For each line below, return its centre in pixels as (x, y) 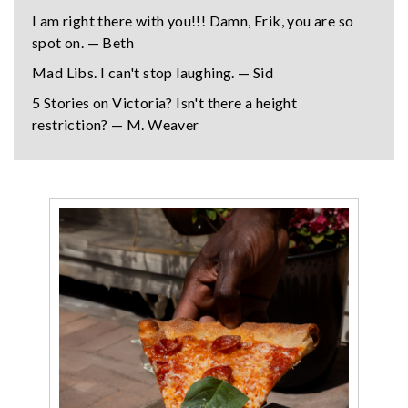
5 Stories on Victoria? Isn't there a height (165, 103)
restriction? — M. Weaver (116, 125)
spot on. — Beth (83, 43)
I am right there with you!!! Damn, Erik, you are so (193, 21)
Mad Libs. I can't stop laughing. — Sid (153, 73)
